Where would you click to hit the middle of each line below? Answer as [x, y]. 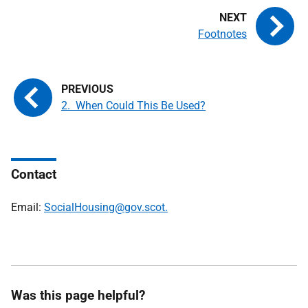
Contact [34, 174]
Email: [27, 207]
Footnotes [222, 34]
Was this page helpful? [78, 295]
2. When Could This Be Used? [133, 106]
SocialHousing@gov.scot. [106, 207]
